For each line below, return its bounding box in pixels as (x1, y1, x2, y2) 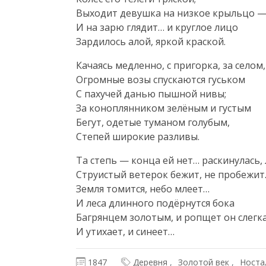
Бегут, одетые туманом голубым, (76, 115, 230, 129)
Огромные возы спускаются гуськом (76, 72, 246, 86)
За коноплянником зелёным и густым (76, 101, 252, 115)
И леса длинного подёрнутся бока (76, 196, 235, 210)
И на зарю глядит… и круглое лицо (76, 20, 239, 34)
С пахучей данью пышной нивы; (76, 87, 227, 100)
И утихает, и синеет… (76, 224, 175, 238)
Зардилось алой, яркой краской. (76, 34, 226, 48)
